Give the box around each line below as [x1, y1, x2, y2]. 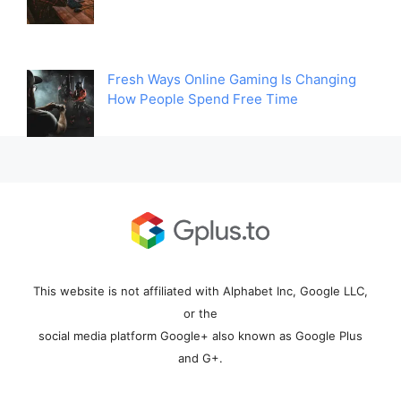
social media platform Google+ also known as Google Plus [38, 328, 363, 344]
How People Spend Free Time [107, 90, 298, 108]
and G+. [178, 351, 223, 366]
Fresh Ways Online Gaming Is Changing [107, 71, 356, 89]
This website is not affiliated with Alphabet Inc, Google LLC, [33, 284, 368, 299]
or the [183, 306, 218, 321]
